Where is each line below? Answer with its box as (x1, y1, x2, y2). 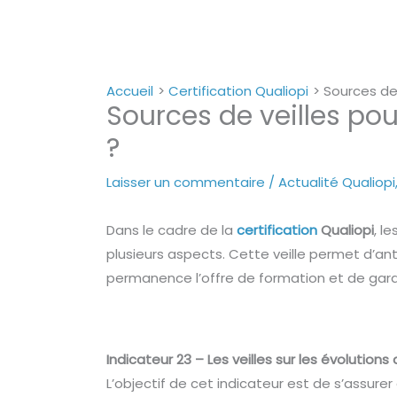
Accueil (106, 82, 154, 101)
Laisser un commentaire (106, 173, 266, 192)
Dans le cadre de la (106, 221, 237, 240)
